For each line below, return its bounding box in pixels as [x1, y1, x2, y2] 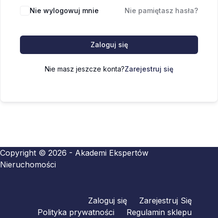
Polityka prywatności [37, 207, 115, 217]
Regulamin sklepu [127, 207, 192, 217]
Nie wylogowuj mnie [30, 6, 99, 15]
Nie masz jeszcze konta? [45, 65, 125, 73]
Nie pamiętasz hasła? [125, 6, 198, 15]
